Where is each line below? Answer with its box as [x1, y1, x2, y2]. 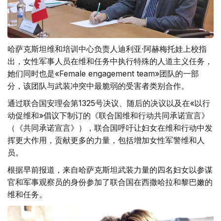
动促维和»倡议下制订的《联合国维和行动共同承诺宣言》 [7, 110, 209, 120]
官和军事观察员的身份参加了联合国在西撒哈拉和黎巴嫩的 [7, 177, 213, 187]
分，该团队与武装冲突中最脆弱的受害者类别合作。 [7, 80, 189, 91]
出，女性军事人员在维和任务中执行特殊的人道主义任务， [7, 56, 213, 66]
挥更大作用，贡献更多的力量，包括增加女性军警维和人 [7, 135, 205, 145]
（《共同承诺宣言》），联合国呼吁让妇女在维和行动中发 [7, 122, 213, 133]
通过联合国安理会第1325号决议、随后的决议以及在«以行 [7, 98, 210, 108]
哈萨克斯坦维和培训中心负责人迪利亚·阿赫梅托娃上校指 [7, 43, 207, 54]
